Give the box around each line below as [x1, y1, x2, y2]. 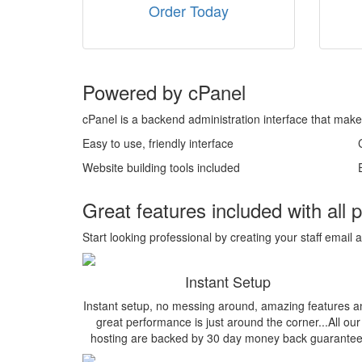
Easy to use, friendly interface [82, 135, 234, 151]
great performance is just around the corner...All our [95, 314, 360, 330]
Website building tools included [82, 159, 240, 175]
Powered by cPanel [82, 78, 246, 106]
